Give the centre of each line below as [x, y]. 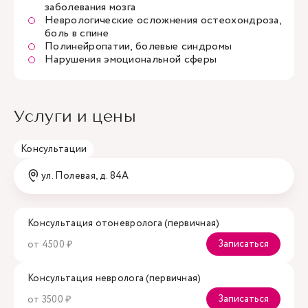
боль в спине [77, 33]
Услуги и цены [75, 116]
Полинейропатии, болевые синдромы [139, 46]
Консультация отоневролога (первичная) [124, 223]
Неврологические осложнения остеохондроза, [163, 20]
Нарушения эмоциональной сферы [131, 59]
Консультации [54, 149]
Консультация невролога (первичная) [114, 278]
